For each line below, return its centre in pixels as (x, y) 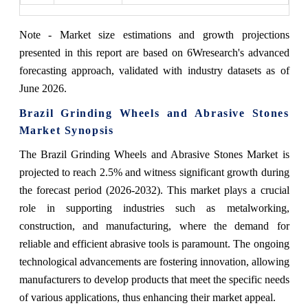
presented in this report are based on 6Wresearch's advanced (154, 52)
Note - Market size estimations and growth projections (154, 34)
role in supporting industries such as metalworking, (154, 208)
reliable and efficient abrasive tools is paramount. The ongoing (154, 243)
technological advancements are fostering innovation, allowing (154, 261)
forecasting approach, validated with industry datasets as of (154, 70)
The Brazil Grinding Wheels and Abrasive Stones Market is (154, 154)
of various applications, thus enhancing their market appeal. (147, 297)
